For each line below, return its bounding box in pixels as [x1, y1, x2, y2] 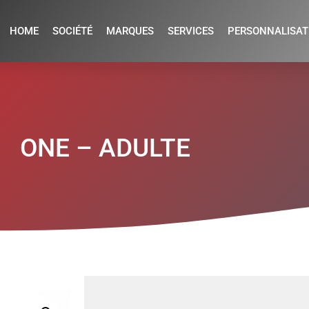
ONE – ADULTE [19, 133, 190, 163]
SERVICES [167, 25, 214, 37]
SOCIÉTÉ [52, 25, 92, 37]
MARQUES [106, 25, 154, 37]
